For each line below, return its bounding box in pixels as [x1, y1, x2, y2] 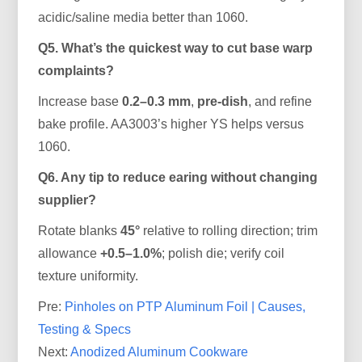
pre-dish [197, 94, 249, 108]
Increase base [38, 94, 123, 108]
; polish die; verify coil [162, 246, 285, 260]
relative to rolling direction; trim [140, 223, 318, 238]
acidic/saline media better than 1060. [38, 10, 249, 24]
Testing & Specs [38, 322, 132, 336]
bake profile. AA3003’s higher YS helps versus [38, 116, 305, 131]
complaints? [38, 63, 115, 78]
